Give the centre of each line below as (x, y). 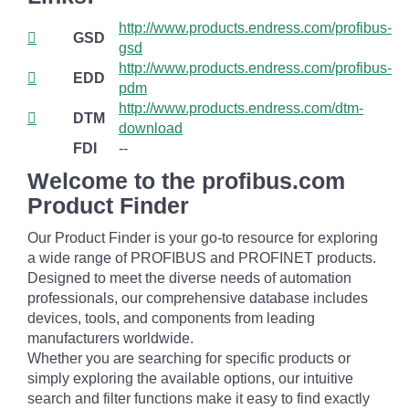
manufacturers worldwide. (110, 338)
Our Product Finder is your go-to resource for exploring (203, 238)
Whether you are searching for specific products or (189, 358)
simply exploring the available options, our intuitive (190, 378)
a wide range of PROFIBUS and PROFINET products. (202, 258)
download (151, 128)
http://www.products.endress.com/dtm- (241, 108)
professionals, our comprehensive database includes (198, 298)
